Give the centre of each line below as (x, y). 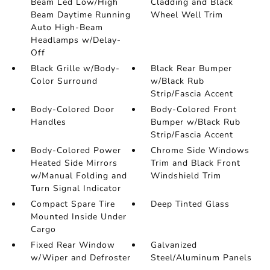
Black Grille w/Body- (75, 69)
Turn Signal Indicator (76, 189)
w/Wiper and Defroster (80, 258)
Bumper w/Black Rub (196, 122)
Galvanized (174, 245)
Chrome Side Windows (200, 151)
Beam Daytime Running (80, 15)
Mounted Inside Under (78, 217)
